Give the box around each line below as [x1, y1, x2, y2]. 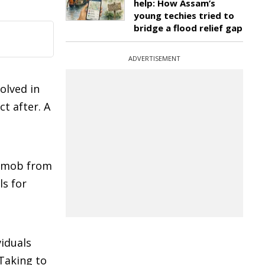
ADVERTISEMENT [128, 54, 180, 63]
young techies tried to [134, 9, 234, 21]
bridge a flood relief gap [134, 22, 243, 34]
